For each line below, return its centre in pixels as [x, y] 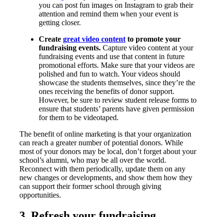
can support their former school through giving [90, 186]
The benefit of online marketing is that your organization [105, 134]
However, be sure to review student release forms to [118, 100]
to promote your [153, 39]
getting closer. [60, 22]
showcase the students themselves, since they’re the [117, 82]
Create [51, 39]
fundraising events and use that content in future [112, 56]
